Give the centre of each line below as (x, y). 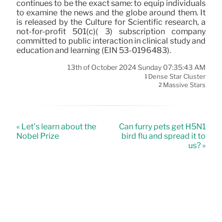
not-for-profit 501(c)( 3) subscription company (111, 31)
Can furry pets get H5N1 (162, 126)
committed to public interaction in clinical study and (111, 41)
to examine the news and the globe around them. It (111, 12)
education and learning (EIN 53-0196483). (94, 50)
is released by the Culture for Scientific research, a (111, 22)
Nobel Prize (38, 136)
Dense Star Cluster (177, 77)
